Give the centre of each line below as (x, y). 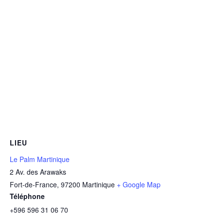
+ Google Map (139, 184)
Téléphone (27, 196)
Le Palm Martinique (40, 159)
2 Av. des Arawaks (38, 172)
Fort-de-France (33, 184)
